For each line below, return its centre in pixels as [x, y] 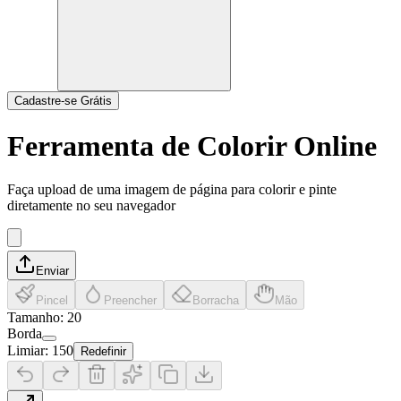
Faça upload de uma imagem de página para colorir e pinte [172, 190]
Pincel [52, 301]
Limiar [26, 351]
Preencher [130, 301]
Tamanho [34, 318]
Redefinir [103, 352]
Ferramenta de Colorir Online [192, 145]
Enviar [52, 271]
